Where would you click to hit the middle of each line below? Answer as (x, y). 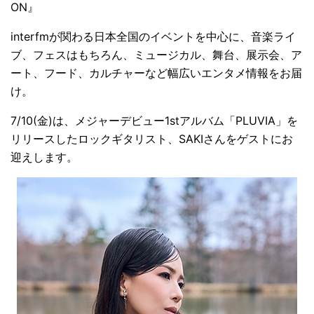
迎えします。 (44, 157)
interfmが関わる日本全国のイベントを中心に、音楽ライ (153, 37)
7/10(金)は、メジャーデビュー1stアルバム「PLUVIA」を (154, 121)
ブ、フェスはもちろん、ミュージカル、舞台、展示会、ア (156, 55)
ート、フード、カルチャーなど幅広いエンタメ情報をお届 (156, 73)
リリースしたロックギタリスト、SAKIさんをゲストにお (152, 139)
